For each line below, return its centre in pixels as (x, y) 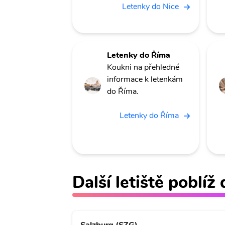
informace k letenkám (145, 80)
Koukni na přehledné (143, 68)
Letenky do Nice (150, 7)
